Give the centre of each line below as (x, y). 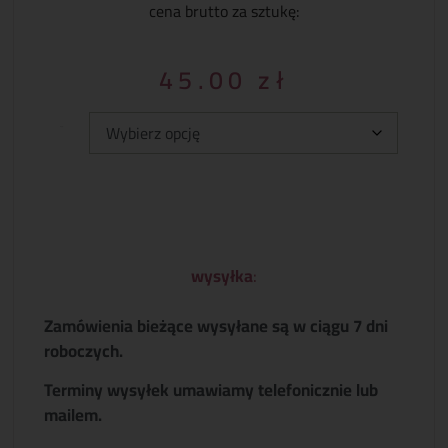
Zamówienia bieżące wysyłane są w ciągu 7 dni (216, 325)
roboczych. (84, 350)
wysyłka (222, 276)
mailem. (73, 415)
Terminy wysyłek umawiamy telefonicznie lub (211, 390)
